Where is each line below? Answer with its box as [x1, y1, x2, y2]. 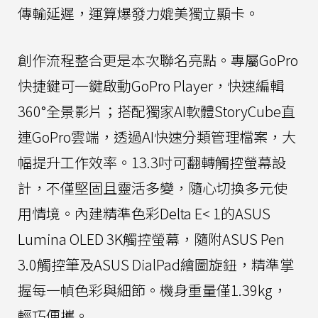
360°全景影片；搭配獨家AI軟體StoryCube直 [18, 100, 295, 121]
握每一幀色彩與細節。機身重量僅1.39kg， [18, 279, 287, 300]
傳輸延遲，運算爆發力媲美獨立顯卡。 [18, 2, 259, 23]
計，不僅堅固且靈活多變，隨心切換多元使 [18, 177, 287, 198]
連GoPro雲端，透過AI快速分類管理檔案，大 [18, 126, 296, 147]
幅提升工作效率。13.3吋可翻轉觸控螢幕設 [18, 151, 286, 172]
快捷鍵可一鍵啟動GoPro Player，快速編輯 [18, 75, 284, 96]
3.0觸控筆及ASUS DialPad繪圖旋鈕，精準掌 [18, 253, 294, 275]
